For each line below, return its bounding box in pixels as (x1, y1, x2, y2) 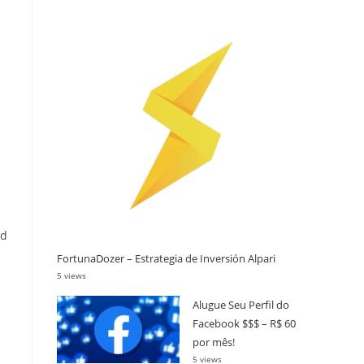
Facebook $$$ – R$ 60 (193, 315, 296, 331)
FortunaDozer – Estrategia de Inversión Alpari (57, 250, 275, 266)
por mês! (193, 334, 235, 349)
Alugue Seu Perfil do (193, 297, 289, 312)
